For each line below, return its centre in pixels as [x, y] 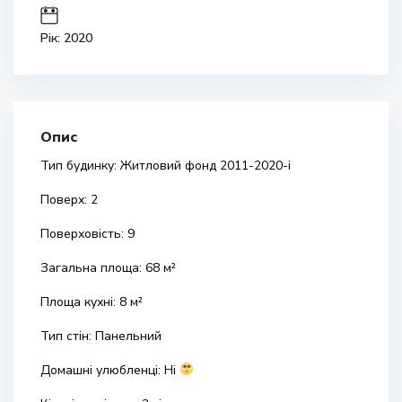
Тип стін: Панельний [101, 336]
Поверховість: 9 [87, 234]
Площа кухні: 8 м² [92, 302]
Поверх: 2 [69, 200]
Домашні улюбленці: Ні [110, 370]
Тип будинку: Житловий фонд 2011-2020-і [166, 166]
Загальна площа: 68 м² [108, 268]
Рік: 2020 [66, 38]
